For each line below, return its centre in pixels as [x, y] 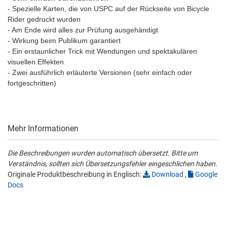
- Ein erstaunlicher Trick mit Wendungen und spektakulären [102, 51]
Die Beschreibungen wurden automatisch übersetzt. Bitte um [103, 153]
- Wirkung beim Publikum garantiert [64, 41]
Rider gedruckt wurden [44, 20]
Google [205, 175]
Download [167, 175]
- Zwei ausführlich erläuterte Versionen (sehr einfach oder [100, 73]
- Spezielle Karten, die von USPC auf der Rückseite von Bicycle [108, 9]
